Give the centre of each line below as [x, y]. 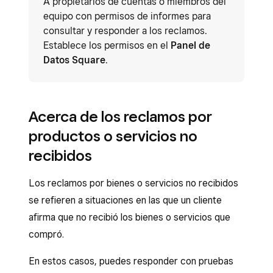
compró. [48, 234]
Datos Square [74, 60]
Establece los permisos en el [107, 45]
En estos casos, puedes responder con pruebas [131, 261]
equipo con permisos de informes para [127, 16]
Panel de [190, 45]
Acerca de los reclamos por [120, 116]
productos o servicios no [113, 136]
